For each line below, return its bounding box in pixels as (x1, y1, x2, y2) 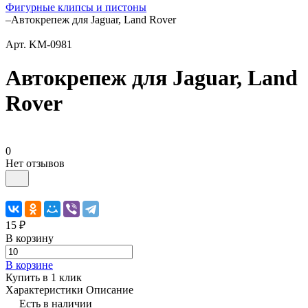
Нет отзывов (5, 157, 65, 169)
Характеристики (5, 283, 83, 296)
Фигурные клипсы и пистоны (5, 1, 146, 13)
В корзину (5, 232, 54, 244)
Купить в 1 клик (5, 271, 82, 283)
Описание (86, 283, 133, 296)
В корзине (5, 258, 53, 271)
